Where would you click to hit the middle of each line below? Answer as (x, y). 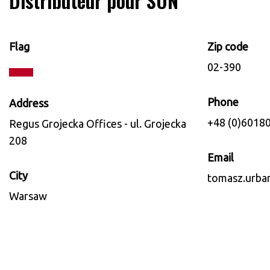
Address (29, 103)
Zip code (228, 47)
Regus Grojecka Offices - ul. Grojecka (98, 124)
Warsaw (28, 196)
